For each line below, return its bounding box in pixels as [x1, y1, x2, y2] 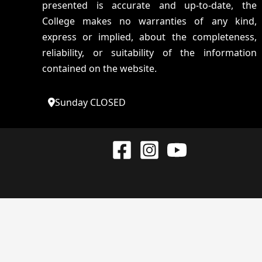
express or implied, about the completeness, [42, 30, 257, 43]
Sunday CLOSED [55, 96, 126, 109]
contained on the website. [42, 62, 157, 75]
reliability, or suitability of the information [42, 46, 257, 59]
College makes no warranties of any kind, [42, 15, 257, 27]
